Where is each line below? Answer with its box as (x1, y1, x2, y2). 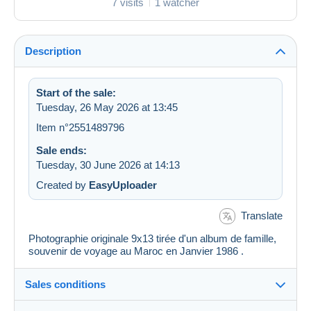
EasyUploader (89, 178, 157, 191)
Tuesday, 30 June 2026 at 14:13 (36, 158, 180, 171)
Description (25, 44, 81, 57)
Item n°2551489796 (36, 121, 124, 133)
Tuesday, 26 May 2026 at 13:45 (36, 101, 178, 113)
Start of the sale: (36, 86, 116, 99)
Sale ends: (36, 144, 87, 156)
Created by (36, 178, 89, 191)
